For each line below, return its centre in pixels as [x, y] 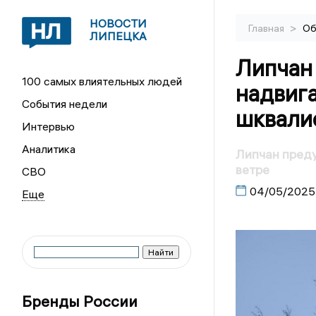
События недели [65, 104]
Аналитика [49, 149]
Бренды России [80, 301]
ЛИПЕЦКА [119, 36]
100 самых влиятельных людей [102, 81]
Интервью [49, 126]
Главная [267, 28]
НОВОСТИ [119, 23]
